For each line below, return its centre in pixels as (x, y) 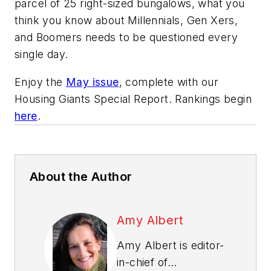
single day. (41, 54)
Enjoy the (40, 82)
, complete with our (169, 82)
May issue (93, 82)
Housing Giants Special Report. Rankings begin (133, 99)
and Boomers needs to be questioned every (126, 37)
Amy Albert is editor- (171, 245)
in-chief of (142, 262)
